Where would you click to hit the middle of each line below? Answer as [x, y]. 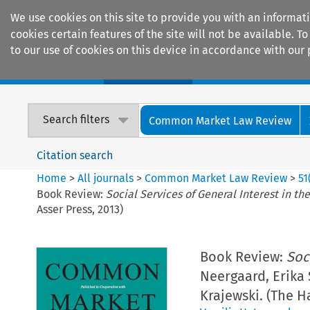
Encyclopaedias [255, 70]
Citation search [75, 155]
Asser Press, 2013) [80, 209]
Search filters [76, 120]
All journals [107, 178]
